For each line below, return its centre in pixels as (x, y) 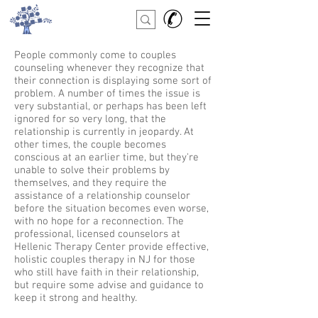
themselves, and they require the (91, 183)
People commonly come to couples (95, 55)
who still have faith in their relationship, (106, 273)
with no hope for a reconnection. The (99, 221)
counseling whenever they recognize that (109, 68)
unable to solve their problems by (92, 170)
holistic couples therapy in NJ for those (105, 260)
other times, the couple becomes (90, 145)
